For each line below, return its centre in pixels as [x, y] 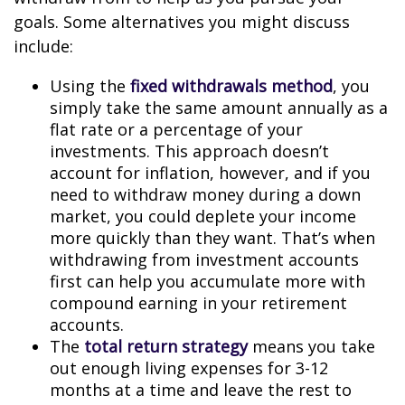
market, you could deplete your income [203, 216]
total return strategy [168, 346]
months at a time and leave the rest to [201, 390]
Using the [90, 86]
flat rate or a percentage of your [176, 129]
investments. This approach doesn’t [189, 151]
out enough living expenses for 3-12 [189, 368]
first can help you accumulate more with [207, 281]
